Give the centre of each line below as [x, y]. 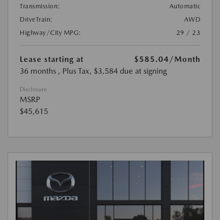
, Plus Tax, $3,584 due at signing [112, 71]
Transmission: [40, 6]
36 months [38, 71]
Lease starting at [52, 59]
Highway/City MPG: [51, 33]
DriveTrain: [36, 20]
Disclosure [33, 90]
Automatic [185, 6]
